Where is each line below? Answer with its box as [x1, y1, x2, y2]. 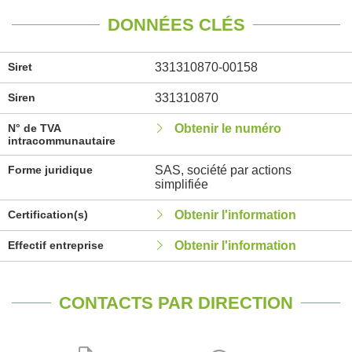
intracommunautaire [8, 134, 115, 147]
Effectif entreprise [8, 239, 104, 251]
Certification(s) [8, 208, 88, 221]
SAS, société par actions [154, 163, 291, 177]
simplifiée [154, 178, 208, 191]
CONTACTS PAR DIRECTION [59, 293, 293, 313]
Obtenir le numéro [174, 122, 281, 135]
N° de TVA [8, 122, 60, 134]
